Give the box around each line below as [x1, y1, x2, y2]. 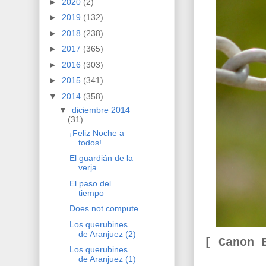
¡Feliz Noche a [69, 128, 124, 138]
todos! [78, 137, 102, 147]
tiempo [78, 188, 104, 198]
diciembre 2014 [71, 104, 130, 115]
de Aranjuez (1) [78, 254, 136, 264]
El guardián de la [69, 153, 133, 163]
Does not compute [69, 204, 138, 214]
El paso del [69, 178, 111, 188]
